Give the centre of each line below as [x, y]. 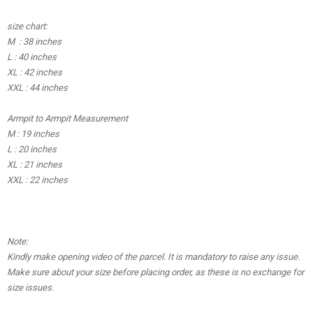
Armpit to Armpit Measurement [67, 119]
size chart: [27, 27]
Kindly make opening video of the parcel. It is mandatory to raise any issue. [153, 257]
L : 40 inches [32, 57]
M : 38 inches [34, 42]
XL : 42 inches [35, 73]
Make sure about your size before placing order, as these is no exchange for [155, 272]
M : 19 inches [33, 134]
